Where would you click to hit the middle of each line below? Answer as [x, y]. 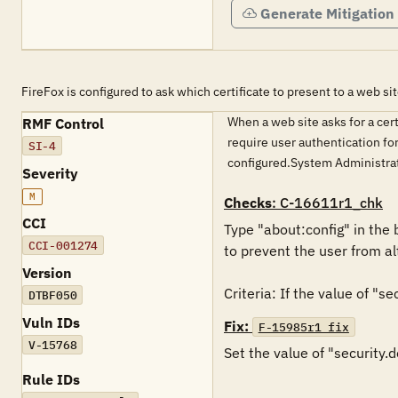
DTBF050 [52, 295]
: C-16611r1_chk [327, 203]
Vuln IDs [51, 322]
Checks [248, 203]
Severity [50, 173]
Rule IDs [51, 379]
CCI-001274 [63, 245]
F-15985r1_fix [303, 327]
